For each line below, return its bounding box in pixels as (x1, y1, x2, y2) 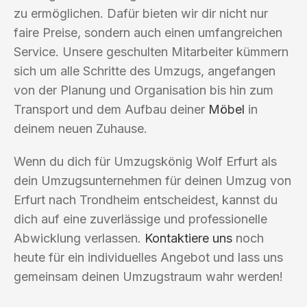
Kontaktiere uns (145, 230, 232, 245)
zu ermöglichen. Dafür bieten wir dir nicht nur (14, 5, 268, 21)
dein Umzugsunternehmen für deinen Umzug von (14, 173, 291, 188)
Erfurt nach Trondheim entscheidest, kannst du (14, 192, 278, 207)
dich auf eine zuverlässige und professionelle (14, 211, 267, 226)
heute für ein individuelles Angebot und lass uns (14, 249, 283, 265)
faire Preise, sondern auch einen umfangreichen (14, 25, 282, 40)
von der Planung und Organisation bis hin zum (14, 82, 273, 97)
